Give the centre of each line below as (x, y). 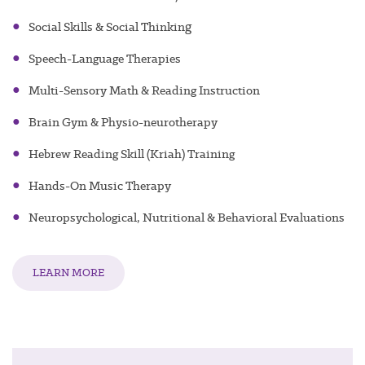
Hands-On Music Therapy (100, 186)
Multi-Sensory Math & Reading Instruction (144, 91)
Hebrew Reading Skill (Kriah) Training (132, 154)
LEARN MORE (68, 273)
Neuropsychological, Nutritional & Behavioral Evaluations (187, 218)
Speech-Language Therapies (105, 59)
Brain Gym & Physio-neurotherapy (123, 123)
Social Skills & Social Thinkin (107, 27)
